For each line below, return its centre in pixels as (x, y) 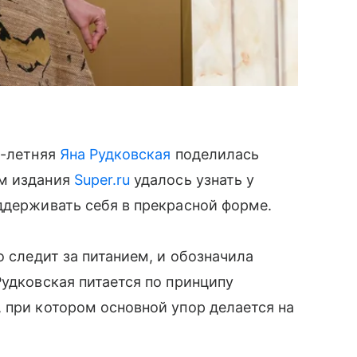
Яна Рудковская (115, 154)
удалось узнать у (192, 179)
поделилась (215, 154)
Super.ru (102, 179)
